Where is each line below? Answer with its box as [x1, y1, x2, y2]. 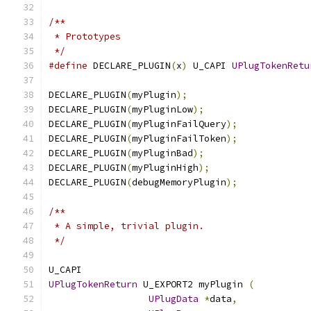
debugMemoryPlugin [132, 176, 226, 188]
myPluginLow [132, 103, 193, 115]
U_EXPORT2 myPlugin [137, 278, 249, 290]
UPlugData [149, 293, 199, 305]
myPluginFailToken [132, 133, 226, 144]
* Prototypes [49, 31, 121, 42]
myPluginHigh [132, 162, 199, 174]
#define [49, 60, 87, 72]
